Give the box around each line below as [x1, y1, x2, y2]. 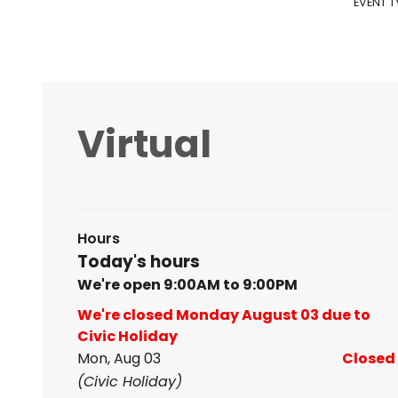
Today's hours [77, 249, 200, 274]
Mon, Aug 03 [77, 347, 161, 369]
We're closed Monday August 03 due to [77, 304, 370, 325]
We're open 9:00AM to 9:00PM [77, 274, 298, 295]
